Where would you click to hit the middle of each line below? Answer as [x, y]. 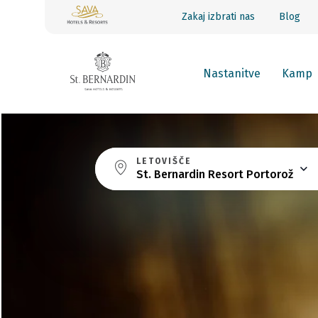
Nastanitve [232, 73]
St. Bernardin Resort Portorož [215, 174]
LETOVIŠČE [164, 161]
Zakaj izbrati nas [218, 17]
